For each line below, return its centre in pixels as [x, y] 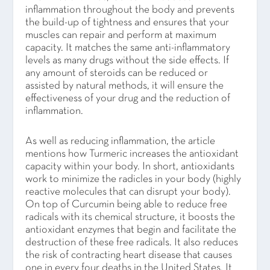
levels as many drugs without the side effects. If [127, 61]
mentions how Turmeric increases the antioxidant [132, 154]
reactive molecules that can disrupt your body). [128, 192]
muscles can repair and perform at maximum [121, 36]
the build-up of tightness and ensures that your [127, 23]
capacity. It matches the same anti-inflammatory [128, 48]
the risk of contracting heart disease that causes [129, 255]
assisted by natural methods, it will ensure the [125, 86]
